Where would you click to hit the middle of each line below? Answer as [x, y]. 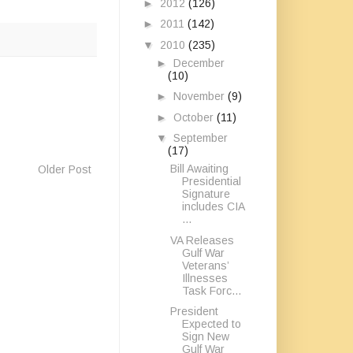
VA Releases [202, 240]
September [200, 138]
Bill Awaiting [199, 169]
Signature [206, 194]
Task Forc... [211, 290]
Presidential [211, 181]
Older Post [65, 169]
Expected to [211, 324]
